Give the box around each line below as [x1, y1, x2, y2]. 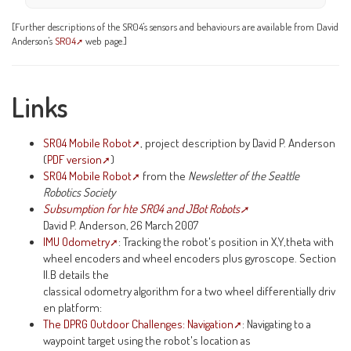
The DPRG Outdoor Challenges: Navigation [43, 316, 234, 332]
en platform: [43, 299, 103, 316]
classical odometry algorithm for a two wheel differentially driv [43, 283, 336, 299]
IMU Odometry [43, 233, 110, 250]
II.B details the [43, 266, 110, 283]
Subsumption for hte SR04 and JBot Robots [43, 201, 241, 217]
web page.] [83, 34, 128, 47]
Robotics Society [43, 184, 116, 201]
